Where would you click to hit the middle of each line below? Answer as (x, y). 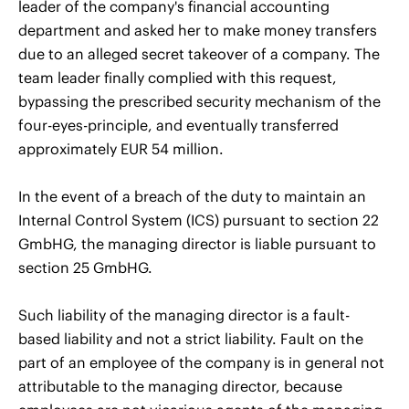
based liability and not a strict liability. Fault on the (191, 339)
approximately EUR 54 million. (121, 149)
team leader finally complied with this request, (178, 78)
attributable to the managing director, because (180, 386)
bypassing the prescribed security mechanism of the (199, 101)
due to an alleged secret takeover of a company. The (199, 54)
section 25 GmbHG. (85, 267)
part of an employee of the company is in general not (201, 362)
